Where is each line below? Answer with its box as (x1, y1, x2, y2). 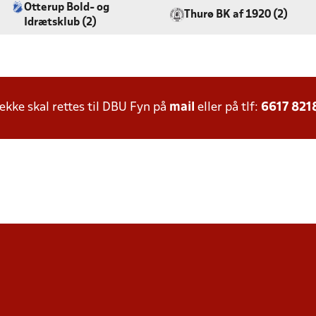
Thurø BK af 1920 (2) (184, 10, 288, 20)
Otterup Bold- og (24, 3, 110, 13)
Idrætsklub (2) (24, 18, 97, 28)
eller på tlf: (195, 102, 261, 114)
